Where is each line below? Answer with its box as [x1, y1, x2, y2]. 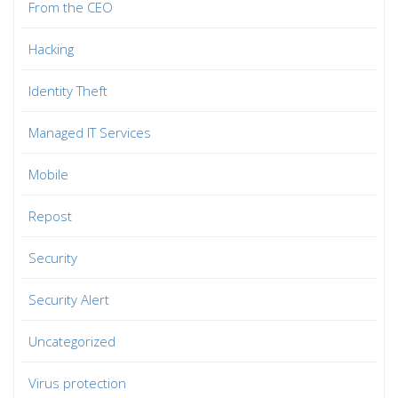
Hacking [28, 39, 74, 58]
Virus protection [28, 373, 126, 392]
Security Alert [28, 290, 109, 308]
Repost [28, 206, 72, 225]
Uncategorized [28, 331, 115, 350]
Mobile [28, 164, 68, 183]
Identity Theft [28, 81, 107, 99]
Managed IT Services [28, 123, 151, 141]
